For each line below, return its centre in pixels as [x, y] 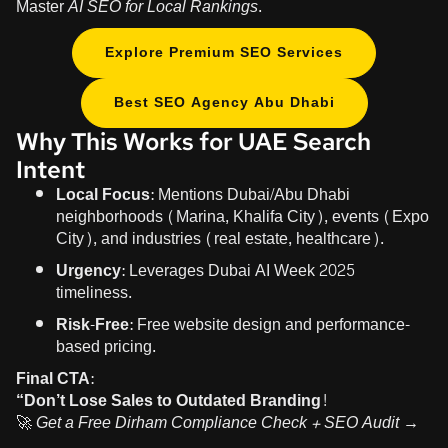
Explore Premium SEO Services [224, 52]
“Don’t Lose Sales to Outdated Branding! [172, 400]
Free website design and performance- [271, 324]
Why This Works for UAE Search [193, 141]
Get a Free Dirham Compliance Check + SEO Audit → [227, 422]
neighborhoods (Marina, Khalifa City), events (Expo [242, 216]
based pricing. [106, 346]
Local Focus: [105, 194]
